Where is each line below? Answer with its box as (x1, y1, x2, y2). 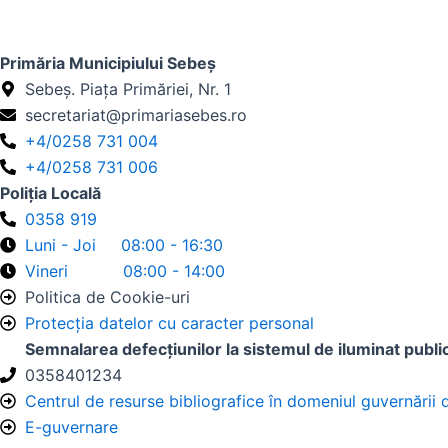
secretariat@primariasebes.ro (25, 105, 247, 125)
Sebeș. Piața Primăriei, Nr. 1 (25, 79, 231, 99)
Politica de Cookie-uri (25, 287, 190, 307)
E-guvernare (25, 417, 118, 437)
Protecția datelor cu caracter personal (25, 313, 314, 333)
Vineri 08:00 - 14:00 (25, 261, 225, 281)
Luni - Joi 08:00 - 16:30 (25, 235, 223, 255)
